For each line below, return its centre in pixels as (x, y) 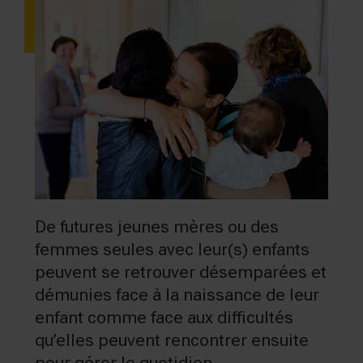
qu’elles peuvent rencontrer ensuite (172, 340)
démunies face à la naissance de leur (177, 295)
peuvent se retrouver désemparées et (181, 272)
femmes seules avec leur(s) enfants (172, 249)
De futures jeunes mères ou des (157, 226)
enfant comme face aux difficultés (164, 317)
